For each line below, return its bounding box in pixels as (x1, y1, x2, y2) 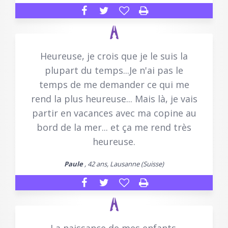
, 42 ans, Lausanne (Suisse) (83, 159, 164, 169)
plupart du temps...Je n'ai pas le (45, 64, 183, 77)
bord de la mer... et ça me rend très (37, 121, 191, 134)
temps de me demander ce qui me (39, 78, 189, 91)
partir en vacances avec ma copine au (32, 107, 196, 120)
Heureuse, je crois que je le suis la (40, 50, 188, 63)
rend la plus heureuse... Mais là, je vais (31, 93, 197, 105)
